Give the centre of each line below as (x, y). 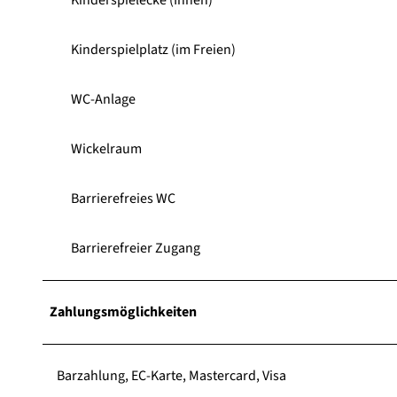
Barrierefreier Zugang (136, 248)
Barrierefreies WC (123, 198)
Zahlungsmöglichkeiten (123, 311)
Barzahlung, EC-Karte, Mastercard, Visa (171, 375)
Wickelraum (106, 148)
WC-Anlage (103, 99)
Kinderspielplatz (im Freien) (153, 49)
